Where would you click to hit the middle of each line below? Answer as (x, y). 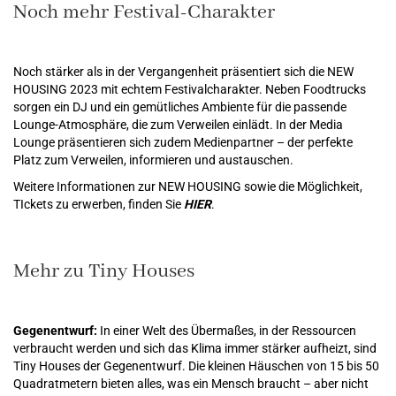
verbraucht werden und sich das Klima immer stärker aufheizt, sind (195, 348)
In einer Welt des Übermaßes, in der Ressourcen (228, 330)
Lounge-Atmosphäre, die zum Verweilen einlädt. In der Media (178, 124)
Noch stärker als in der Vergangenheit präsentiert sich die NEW (183, 71)
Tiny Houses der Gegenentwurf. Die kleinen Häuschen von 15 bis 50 (196, 366)
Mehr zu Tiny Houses (104, 271)
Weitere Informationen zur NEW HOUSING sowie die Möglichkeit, (188, 186)
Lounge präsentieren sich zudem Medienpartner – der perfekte (183, 142)
